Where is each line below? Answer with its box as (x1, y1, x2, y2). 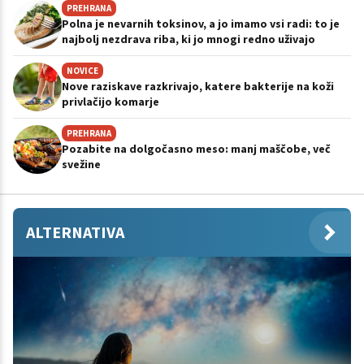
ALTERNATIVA (26, 221, 124, 242)
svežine (62, 156, 101, 171)
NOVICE (67, 64, 98, 76)
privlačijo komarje (62, 93, 159, 109)
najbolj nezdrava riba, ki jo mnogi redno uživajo (62, 31, 315, 46)
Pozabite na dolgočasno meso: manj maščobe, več (62, 141, 331, 156)
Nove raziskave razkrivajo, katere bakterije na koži (62, 78, 334, 93)
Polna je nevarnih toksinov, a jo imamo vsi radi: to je (62, 15, 340, 31)
